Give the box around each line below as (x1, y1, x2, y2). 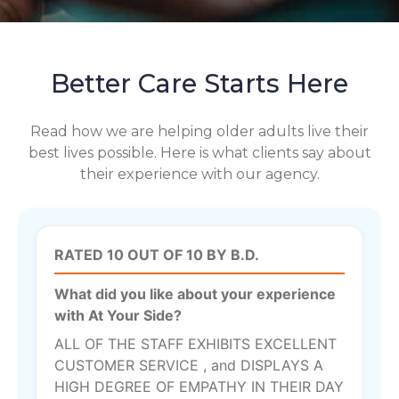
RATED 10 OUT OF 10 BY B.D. (54, 246, 259, 265)
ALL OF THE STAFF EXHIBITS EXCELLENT (54, 335, 337, 354)
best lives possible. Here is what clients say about (28, 144, 371, 162)
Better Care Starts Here (51, 68, 348, 100)
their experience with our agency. (79, 166, 320, 183)
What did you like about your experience (54, 285, 336, 304)
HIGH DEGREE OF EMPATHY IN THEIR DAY (54, 378, 344, 396)
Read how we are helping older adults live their (30, 123, 369, 141)
